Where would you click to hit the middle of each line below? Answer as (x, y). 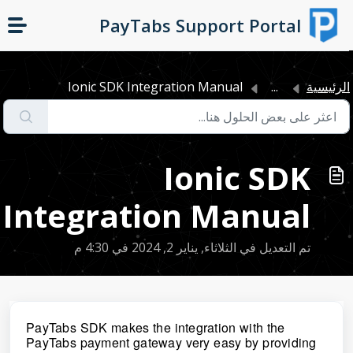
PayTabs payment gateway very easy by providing (175, 342)
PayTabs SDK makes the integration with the (160, 327)
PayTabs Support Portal (204, 25)
